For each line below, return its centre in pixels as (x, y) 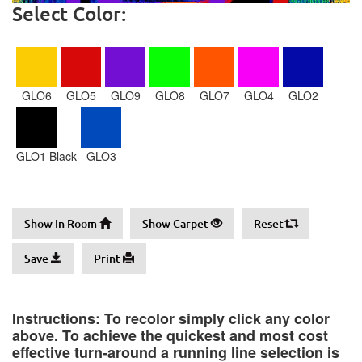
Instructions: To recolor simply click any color (171, 318)
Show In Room (62, 223)
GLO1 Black (46, 156)
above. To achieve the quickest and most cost (170, 335)
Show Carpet (177, 223)
